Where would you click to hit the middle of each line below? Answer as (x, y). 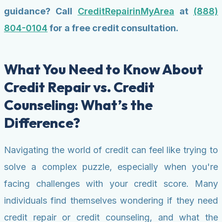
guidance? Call (41, 11)
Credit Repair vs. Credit (79, 87)
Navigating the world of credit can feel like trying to (111, 150)
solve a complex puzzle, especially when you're (111, 167)
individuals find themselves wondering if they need (111, 201)
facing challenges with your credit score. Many (111, 184)
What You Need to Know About (104, 69)
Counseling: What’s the (78, 105)
